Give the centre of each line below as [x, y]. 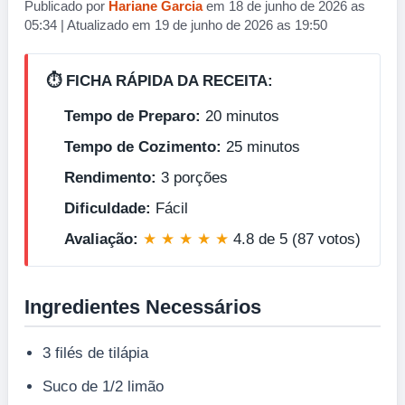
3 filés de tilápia [95, 353]
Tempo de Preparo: [132, 116]
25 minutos [261, 146]
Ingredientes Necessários [143, 306]
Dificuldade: [108, 208]
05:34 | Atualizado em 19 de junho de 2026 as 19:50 [176, 25]
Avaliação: [101, 239]
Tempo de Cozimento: [143, 146]
